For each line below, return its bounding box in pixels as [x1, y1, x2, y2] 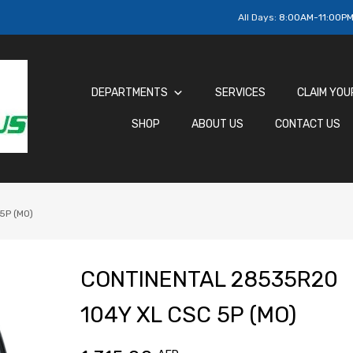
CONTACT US [275, 117, 340, 132]
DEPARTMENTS [91, 86, 168, 100]
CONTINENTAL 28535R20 [80, 266, 338, 293]
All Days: [238, 12, 279, 23]
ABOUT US [191, 117, 243, 132]
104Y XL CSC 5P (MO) [80, 302, 296, 329]
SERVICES [214, 86, 266, 100]
